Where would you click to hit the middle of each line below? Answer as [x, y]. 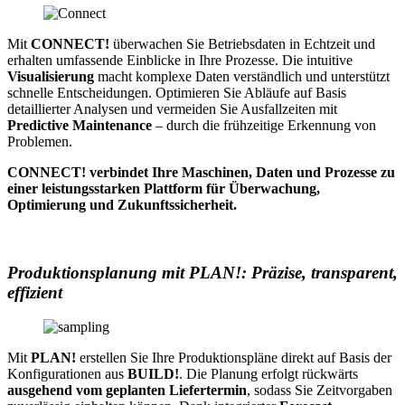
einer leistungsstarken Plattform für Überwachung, [164, 189]
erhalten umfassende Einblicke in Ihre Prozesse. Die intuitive [180, 61]
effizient [35, 292]
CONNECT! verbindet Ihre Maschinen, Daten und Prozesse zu [201, 173]
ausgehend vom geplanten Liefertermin [127, 391]
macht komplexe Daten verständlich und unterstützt [242, 77]
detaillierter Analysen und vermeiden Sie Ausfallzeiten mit [172, 109]
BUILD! [153, 374]
